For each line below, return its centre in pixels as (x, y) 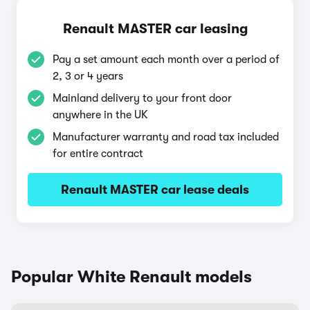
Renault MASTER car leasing (155, 29)
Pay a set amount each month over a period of (166, 60)
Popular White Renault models (131, 277)
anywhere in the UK (100, 115)
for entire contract (98, 154)
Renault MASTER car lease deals (155, 190)
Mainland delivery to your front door (142, 98)
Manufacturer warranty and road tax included (166, 137)
